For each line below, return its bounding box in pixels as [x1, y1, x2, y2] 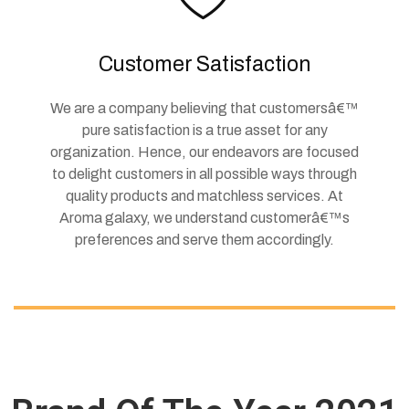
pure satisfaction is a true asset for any [81, 121, 328, 138]
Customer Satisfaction [99, 52, 310, 76]
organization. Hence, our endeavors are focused [50, 143, 359, 160]
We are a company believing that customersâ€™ [50, 100, 359, 116]
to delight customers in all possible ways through [52, 165, 357, 182]
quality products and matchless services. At [66, 187, 343, 204]
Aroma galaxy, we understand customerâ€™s [59, 209, 350, 225]
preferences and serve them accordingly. [75, 231, 334, 247]
